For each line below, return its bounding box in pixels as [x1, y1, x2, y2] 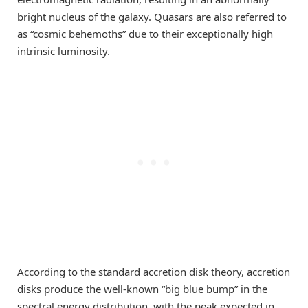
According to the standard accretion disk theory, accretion [17, 264, 290, 278]
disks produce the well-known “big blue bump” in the [17, 281, 267, 296]
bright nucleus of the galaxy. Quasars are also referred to [17, 9, 287, 23]
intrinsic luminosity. [17, 43, 110, 58]
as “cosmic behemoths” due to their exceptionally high [17, 26, 273, 41]
